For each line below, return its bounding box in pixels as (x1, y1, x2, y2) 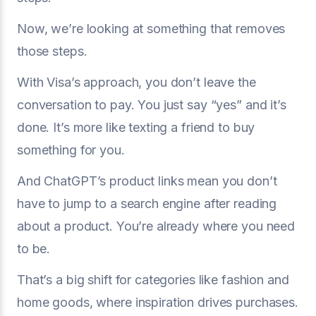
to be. (17, 241, 51, 256)
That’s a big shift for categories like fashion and (17, 272, 289, 287)
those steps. (17, 43, 87, 59)
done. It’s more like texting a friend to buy (17, 119, 255, 135)
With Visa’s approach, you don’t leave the (17, 74, 256, 90)
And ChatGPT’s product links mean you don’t (17, 173, 277, 188)
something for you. (17, 142, 125, 157)
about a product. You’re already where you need (17, 218, 296, 233)
